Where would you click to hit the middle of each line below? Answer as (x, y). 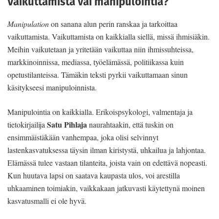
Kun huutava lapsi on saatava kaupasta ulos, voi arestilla (94, 175)
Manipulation (28, 24)
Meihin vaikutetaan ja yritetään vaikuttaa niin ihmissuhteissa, (100, 49)
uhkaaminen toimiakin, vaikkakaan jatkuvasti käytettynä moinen (106, 188)
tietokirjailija (27, 125)
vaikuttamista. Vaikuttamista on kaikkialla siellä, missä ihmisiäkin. (109, 37)
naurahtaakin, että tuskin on (130, 125)
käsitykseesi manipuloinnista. (52, 88)
